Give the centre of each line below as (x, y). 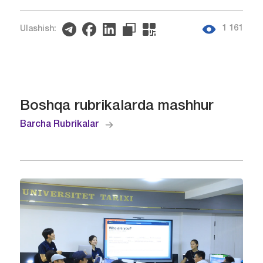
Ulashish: (38, 29)
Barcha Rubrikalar (59, 124)
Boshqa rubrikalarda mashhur (117, 106)
